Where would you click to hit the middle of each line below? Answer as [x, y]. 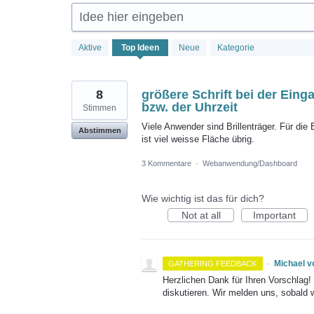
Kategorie [236, 47]
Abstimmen [100, 130]
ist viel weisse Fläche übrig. [198, 139]
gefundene [95, 53]
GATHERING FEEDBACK [213, 263]
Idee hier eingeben [131, 16]
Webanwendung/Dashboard [250, 163]
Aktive [90, 47]
